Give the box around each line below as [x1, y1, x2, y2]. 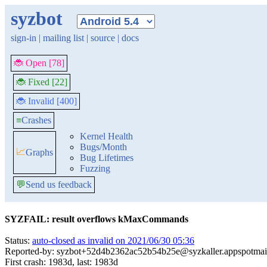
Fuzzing [80, 163, 110, 173]
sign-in [11, 33, 36, 43]
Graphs [26, 147, 53, 157]
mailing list [43, 33, 84, 43]
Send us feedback [26, 179, 92, 190]
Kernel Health [80, 131, 133, 141]
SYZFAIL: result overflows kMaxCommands [5, 214, 188, 224]
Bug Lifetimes [80, 153, 133, 163]
